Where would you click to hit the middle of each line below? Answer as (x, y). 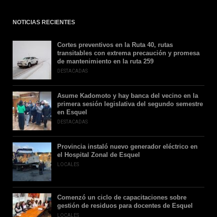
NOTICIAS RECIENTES (44, 22)
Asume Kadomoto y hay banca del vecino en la (127, 96)
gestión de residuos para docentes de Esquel (125, 206)
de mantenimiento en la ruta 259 (105, 61)
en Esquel (72, 112)
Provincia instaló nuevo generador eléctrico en (127, 147)
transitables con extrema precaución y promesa (128, 53)
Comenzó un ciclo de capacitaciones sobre (122, 197)
